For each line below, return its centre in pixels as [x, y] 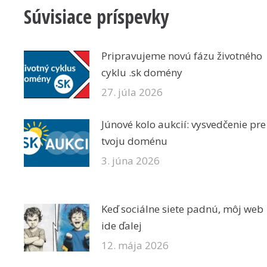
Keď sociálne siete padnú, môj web [182, 209]
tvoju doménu [134, 141]
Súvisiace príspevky [96, 16]
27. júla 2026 [132, 92]
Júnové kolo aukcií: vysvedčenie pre [184, 124]
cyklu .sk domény [142, 72]
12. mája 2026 [135, 245]
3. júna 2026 [131, 161]
